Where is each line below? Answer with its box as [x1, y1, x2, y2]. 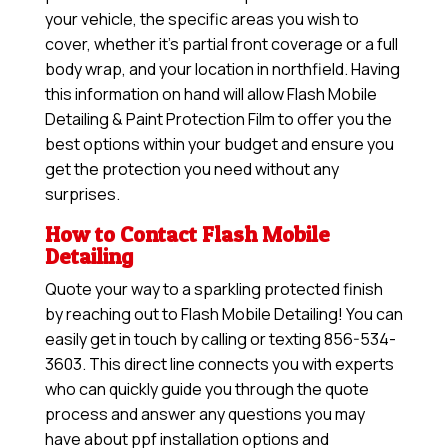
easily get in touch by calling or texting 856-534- [44, 328, 396, 351]
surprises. [44, 183, 120, 206]
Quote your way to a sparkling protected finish [44, 278, 383, 301]
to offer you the [274, 108, 392, 131]
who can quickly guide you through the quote [44, 378, 369, 401]
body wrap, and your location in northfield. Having [44, 58, 400, 81]
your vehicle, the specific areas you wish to [44, 8, 359, 31]
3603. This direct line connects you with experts [44, 353, 394, 376]
